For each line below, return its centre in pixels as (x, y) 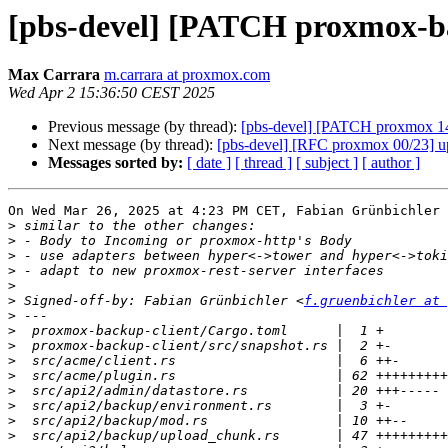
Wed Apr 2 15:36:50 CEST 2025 (111, 93)
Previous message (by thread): (144, 127)
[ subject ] (327, 163)
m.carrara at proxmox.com (187, 75)
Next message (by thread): (132, 145)
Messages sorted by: (115, 163)
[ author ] (391, 163)
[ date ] (209, 163)
